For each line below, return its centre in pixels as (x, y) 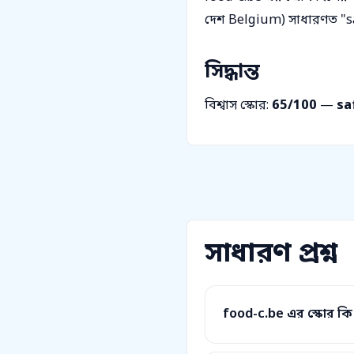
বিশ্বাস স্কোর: (238, 106)
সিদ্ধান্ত (232, 73)
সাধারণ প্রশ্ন (271, 255)
